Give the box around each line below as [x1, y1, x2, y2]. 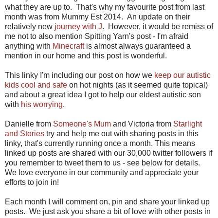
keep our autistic [154, 71, 211, 79]
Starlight [173, 119, 202, 128]
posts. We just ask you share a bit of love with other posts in [5, 207, 211, 216]
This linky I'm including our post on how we [5, 71, 154, 79]
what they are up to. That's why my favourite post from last [5, 2, 204, 11]
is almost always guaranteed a [84, 41, 191, 50]
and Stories [5, 129, 44, 138]
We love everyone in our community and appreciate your [5, 168, 199, 177]
